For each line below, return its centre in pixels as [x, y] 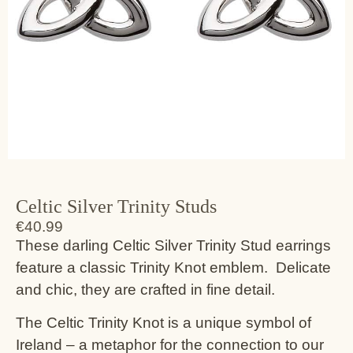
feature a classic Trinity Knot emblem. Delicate [173, 267]
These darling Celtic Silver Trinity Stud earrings [173, 245]
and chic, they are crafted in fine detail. [145, 289]
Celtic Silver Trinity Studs [116, 207]
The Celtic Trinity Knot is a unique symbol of [163, 323]
